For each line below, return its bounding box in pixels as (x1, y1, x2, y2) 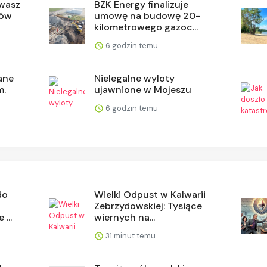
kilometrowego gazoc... (94, 20, 198, 33)
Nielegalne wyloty (94, 72, 175, 85)
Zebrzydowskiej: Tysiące (94, 199, 203, 212)
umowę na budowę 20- (94, 9, 201, 22)
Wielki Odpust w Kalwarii (94, 188, 206, 201)
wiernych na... (94, 210, 156, 223)
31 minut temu (104, 230, 156, 241)
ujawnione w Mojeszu (94, 83, 192, 96)
